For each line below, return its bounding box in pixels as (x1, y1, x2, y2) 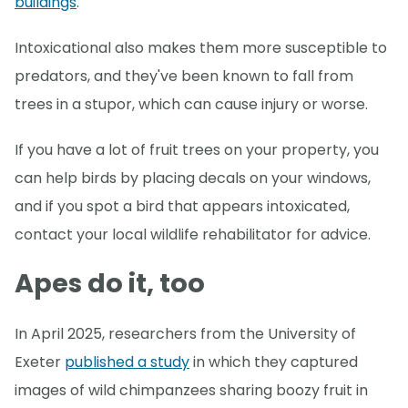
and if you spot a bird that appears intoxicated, (15, 195, 350, 217)
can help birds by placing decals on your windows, (15, 167, 371, 189)
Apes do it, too (15, 265, 205, 302)
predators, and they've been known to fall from (15, 65, 353, 87)
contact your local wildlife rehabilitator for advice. (15, 223, 371, 245)
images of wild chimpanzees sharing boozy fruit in (15, 379, 368, 401)
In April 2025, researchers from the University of (15, 322, 356, 344)
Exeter (15, 351, 65, 372)
